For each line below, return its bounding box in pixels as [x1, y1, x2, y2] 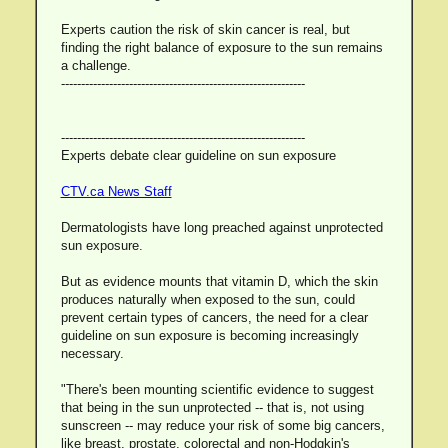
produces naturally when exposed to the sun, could [60, 292, 355, 307]
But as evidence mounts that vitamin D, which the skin [60, 274, 378, 289]
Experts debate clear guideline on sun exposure [60, 148, 336, 163]
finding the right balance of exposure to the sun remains [60, 40, 383, 55]
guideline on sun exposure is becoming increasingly [60, 328, 359, 343]
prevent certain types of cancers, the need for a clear [60, 310, 368, 325]
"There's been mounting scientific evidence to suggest [60, 382, 374, 397]
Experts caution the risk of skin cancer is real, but [60, 22, 350, 37]
